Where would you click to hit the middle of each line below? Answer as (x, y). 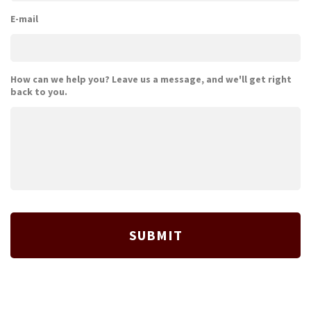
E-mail (24, 19)
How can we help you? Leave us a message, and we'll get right (151, 79)
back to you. (39, 92)
